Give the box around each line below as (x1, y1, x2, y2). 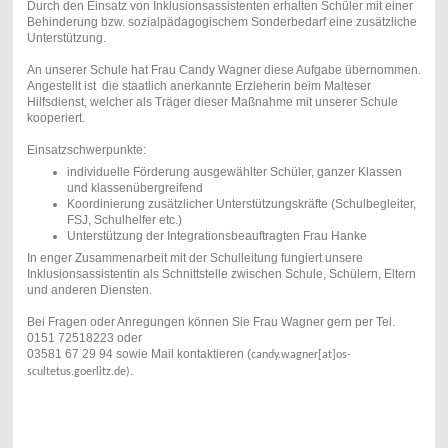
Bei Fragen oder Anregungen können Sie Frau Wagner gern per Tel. (26, 314, 395, 329)
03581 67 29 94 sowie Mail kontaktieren (26, 346, 247, 361)
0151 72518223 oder (26, 330, 142, 345)
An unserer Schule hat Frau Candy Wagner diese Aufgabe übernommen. (26, 62, 421, 77)
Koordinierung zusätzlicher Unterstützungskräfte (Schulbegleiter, (66, 196, 416, 211)
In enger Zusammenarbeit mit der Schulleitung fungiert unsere (26, 250, 363, 265)
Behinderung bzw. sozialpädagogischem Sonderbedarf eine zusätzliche (26, 14, 417, 29)
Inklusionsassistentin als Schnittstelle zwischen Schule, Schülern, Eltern (26, 266, 416, 281)
